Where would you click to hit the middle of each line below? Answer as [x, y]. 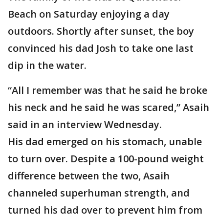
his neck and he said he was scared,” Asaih [109, 107]
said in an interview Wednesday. [85, 124]
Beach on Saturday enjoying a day [89, 14]
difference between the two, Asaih [89, 176]
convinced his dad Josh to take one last [101, 48]
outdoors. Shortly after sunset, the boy [101, 31]
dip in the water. [47, 65]
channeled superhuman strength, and [99, 193]
